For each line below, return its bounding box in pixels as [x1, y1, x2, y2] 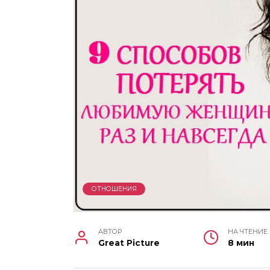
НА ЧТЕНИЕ [227, 227, 268, 236]
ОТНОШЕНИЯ [91, 185, 137, 193]
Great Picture [98, 237, 160, 248]
